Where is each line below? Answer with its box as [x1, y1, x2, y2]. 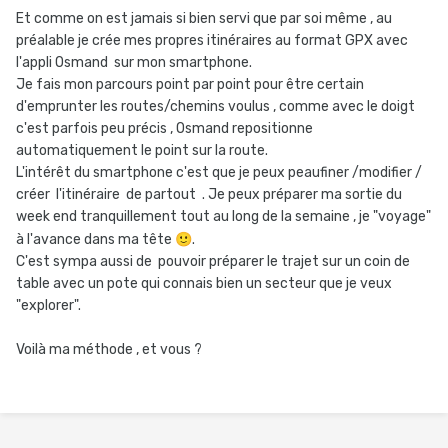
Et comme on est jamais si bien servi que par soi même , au [16, 10, 392, 28]
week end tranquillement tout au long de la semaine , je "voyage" [16, 208, 431, 226]
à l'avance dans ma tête [16, 231, 175, 249]
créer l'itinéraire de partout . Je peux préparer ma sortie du [16, 186, 402, 204]
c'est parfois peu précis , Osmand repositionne [16, 120, 313, 138]
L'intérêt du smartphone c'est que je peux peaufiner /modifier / [16, 164, 422, 182]
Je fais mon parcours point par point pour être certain [16, 76, 364, 94]
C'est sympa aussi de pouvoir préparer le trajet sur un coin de [16, 253, 410, 271]
